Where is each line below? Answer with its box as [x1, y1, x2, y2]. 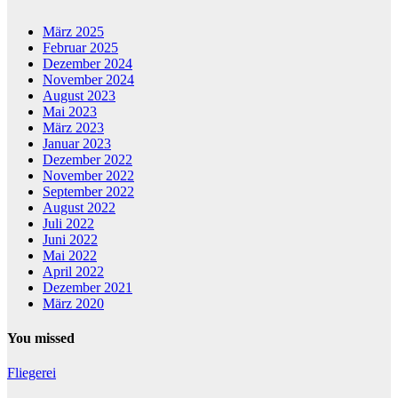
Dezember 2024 [43, 55, 132, 71]
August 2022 [43, 199, 115, 215]
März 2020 [43, 295, 104, 311]
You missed [7, 330, 75, 346]
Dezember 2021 [43, 279, 132, 295]
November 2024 [43, 71, 134, 87]
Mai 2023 [43, 103, 97, 119]
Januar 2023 [43, 135, 111, 151]
